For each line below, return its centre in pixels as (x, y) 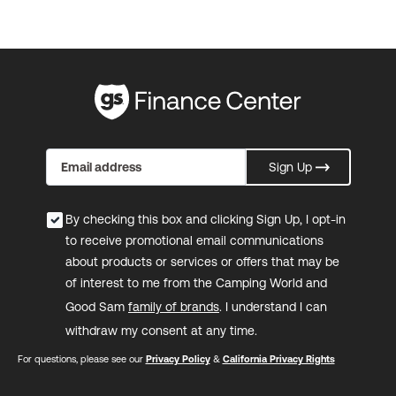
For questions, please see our (81, 359)
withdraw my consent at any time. (161, 331)
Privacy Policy (178, 359)
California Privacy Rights (278, 359)
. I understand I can (273, 307)
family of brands (174, 307)
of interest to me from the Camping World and (196, 283)
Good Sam (97, 307)
